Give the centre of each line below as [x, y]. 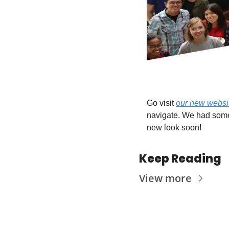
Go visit [161, 103]
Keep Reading [180, 158]
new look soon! [175, 127]
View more [165, 178]
